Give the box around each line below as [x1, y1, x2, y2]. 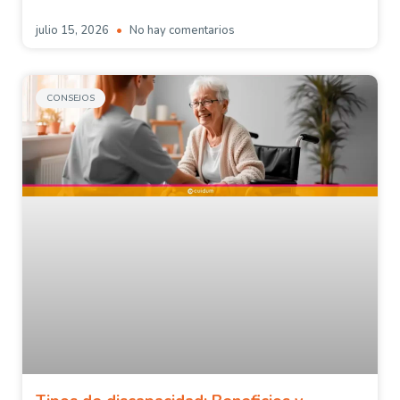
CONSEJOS [46, 91, 95, 104]
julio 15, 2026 [36, 21, 112, 38]
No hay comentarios [127, 21, 235, 38]
